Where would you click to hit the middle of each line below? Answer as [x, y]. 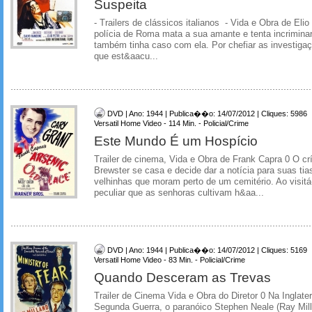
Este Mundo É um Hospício [176, 141]
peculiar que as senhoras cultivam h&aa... [179, 193]
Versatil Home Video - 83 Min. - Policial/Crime [170, 259]
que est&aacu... [126, 57]
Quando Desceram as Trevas [182, 277]
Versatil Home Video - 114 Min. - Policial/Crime [171, 123]
